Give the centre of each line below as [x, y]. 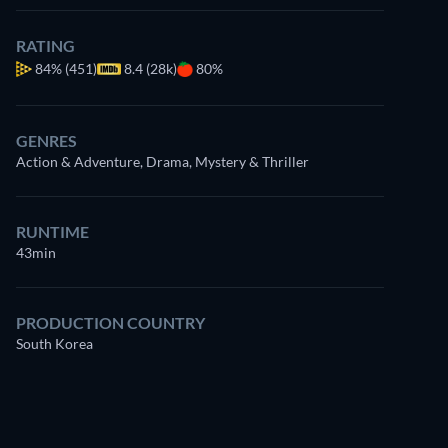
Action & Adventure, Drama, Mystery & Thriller [162, 161]
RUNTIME [52, 231]
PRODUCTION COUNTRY [110, 322]
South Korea [54, 343]
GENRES [46, 140]
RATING [45, 45]
